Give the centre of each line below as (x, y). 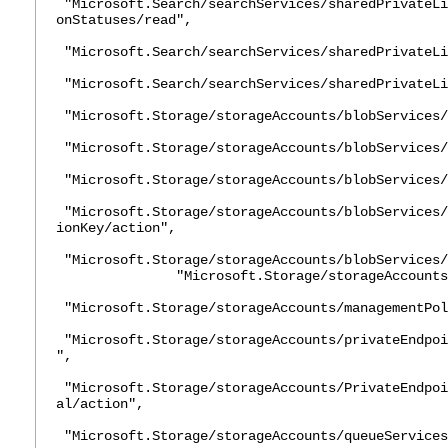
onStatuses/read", (124, 20)
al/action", (100, 404)
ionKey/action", (116, 228)
